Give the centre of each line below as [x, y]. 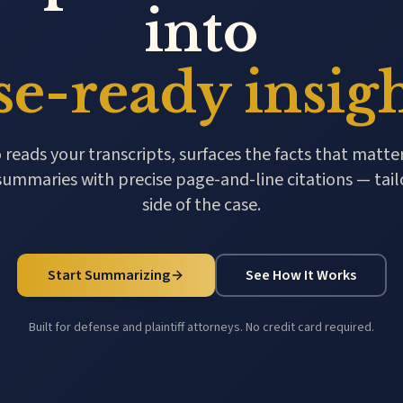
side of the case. [201, 205]
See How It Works [300, 275]
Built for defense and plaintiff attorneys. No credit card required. [201, 327]
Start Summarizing [108, 275]
